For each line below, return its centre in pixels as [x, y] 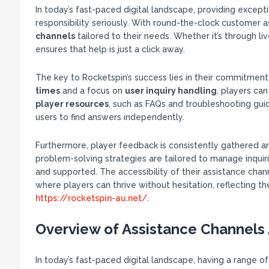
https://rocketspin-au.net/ [91, 198]
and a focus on [92, 91]
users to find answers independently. [110, 117]
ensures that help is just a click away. [110, 49]
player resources [72, 104]
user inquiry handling [171, 91]
